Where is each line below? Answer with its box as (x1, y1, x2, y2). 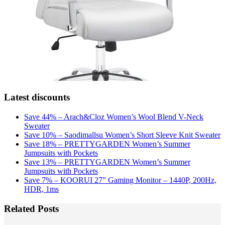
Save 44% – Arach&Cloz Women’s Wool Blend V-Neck (24, 113, 203, 122)
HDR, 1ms (24, 185, 59, 194)
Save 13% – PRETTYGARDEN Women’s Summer (24, 158, 190, 167)
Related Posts (4, 203, 59, 214)
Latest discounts (4, 92, 70, 103)
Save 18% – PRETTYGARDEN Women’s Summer (24, 140, 190, 149)
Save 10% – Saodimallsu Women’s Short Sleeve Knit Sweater (24, 131, 220, 140)
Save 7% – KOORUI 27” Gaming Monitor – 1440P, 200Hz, (24, 176, 216, 185)
